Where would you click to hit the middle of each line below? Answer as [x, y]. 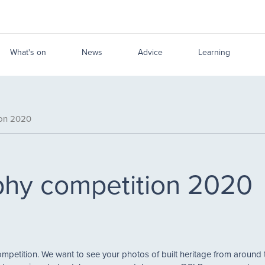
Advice [150, 52]
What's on [28, 52]
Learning [214, 52]
